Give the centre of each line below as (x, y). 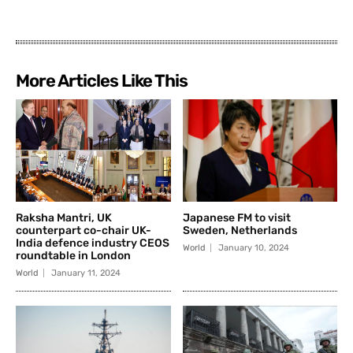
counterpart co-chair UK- (84, 230)
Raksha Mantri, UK (64, 217)
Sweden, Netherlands (240, 230)
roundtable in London (73, 255)
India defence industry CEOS (93, 243)
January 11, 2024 (86, 273)
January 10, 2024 (253, 247)
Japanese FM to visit (236, 217)
